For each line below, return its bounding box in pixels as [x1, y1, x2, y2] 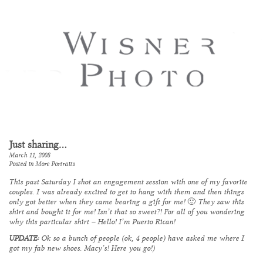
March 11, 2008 [9, 151, 50, 160]
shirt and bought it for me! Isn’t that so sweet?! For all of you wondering [9, 207, 244, 218]
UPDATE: [9, 232, 39, 244]
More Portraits [35, 160, 75, 169]
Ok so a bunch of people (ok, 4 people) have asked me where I [39, 232, 244, 244]
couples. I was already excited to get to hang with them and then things [9, 187, 244, 198]
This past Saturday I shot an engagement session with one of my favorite [9, 177, 247, 188]
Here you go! [111, 242, 152, 254]
